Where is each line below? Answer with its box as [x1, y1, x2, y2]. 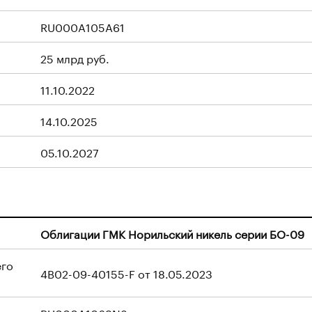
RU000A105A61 [40, 17, 125, 35]
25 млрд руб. [40, 49, 109, 66]
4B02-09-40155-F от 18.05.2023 [40, 264, 212, 281]
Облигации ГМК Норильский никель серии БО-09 [40, 224, 304, 242]
